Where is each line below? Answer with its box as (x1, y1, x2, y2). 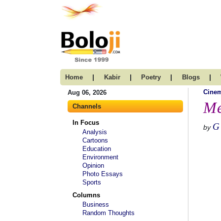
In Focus (73, 119, 99, 126)
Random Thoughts (82, 209, 135, 217)
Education (82, 145, 111, 152)
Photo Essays (82, 170, 123, 178)
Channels (73, 103, 101, 110)
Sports (82, 179, 101, 186)
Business (82, 201, 109, 208)
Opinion (82, 162, 104, 169)
